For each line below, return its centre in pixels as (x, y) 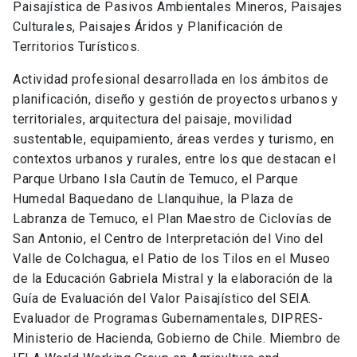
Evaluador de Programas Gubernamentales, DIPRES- (168, 319)
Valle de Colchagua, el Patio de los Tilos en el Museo (172, 259)
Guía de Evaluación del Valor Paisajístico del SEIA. (162, 299)
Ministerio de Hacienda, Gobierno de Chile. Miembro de (177, 339)
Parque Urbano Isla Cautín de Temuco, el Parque (155, 179)
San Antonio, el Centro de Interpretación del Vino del (168, 239)
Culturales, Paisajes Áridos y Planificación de (148, 27)
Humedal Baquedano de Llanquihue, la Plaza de (153, 199)
